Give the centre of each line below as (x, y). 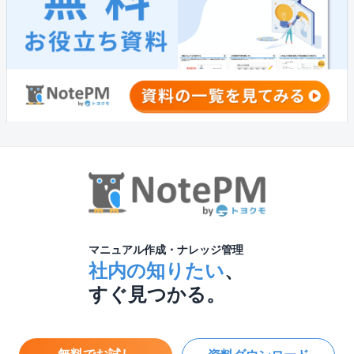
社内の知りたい (156, 271)
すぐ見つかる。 (156, 295)
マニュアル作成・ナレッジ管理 (166, 250)
